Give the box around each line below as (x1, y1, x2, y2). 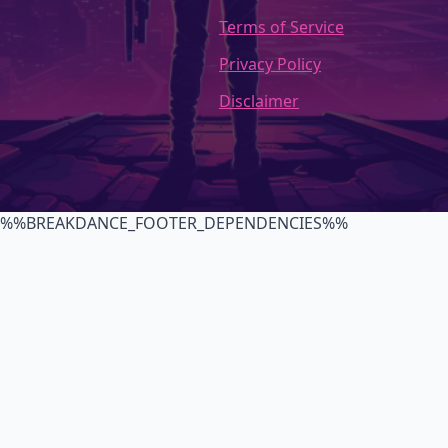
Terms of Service (219, 15, 344, 38)
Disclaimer (219, 89, 299, 112)
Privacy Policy (219, 52, 321, 75)
